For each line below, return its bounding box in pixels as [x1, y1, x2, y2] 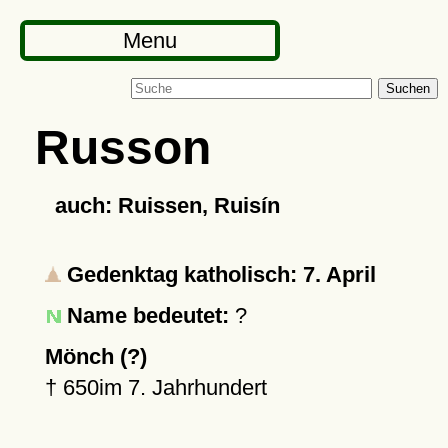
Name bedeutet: [66, 303, 229, 328]
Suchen [386, 81, 430, 96]
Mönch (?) [44, 344, 147, 369]
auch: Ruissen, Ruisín [54, 193, 280, 218]
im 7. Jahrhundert [98, 375, 267, 400]
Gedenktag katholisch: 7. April [60, 262, 376, 287]
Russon [34, 120, 211, 174]
